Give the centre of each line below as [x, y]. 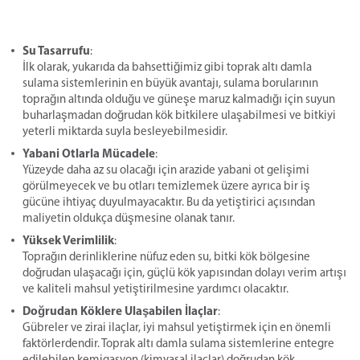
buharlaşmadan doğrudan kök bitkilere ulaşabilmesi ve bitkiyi [179, 115]
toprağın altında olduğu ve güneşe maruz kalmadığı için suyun [179, 98]
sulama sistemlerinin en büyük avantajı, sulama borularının [170, 82]
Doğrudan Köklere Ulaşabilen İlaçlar [120, 310]
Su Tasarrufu [56, 50]
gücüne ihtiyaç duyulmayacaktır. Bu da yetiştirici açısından [169, 201]
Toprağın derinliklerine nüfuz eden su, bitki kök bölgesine [166, 256]
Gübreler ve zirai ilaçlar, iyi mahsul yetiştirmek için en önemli [177, 327]
